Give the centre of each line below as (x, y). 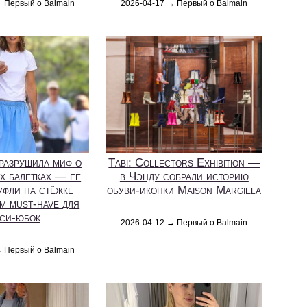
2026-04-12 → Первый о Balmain (184, 223)
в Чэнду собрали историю (184, 177)
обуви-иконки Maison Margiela (184, 191)
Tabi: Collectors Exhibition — (184, 163)
